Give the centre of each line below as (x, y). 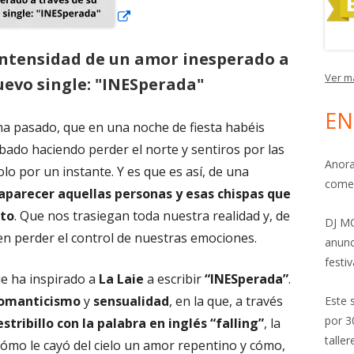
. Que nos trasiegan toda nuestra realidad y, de (153, 216)
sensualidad (131, 301)
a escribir (174, 279)
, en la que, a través (226, 301)
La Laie (121, 279)
